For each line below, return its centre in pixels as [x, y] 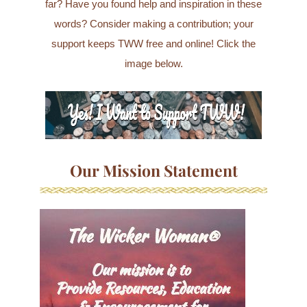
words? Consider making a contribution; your [153, 24]
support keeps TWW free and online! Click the [153, 44]
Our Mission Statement [153, 170]
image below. [153, 63]
